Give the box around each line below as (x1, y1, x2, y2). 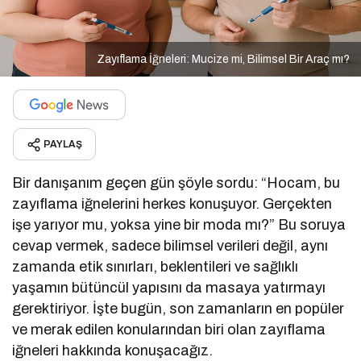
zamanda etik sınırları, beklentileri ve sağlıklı (12, 258, 299, 275)
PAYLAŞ (44, 138, 82, 150)
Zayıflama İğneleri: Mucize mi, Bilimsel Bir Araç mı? (97, 52, 350, 65)
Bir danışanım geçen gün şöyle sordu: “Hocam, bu (12, 174, 341, 191)
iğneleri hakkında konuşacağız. (12, 342, 214, 359)
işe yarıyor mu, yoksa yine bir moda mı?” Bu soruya (12, 216, 346, 233)
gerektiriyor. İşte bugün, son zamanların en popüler (12, 300, 345, 317)
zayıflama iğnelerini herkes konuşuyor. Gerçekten (12, 195, 333, 212)
